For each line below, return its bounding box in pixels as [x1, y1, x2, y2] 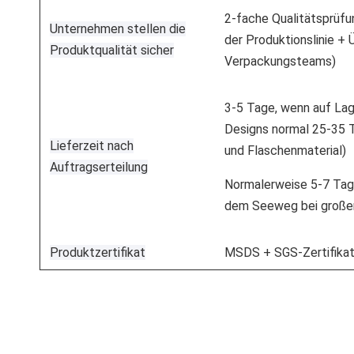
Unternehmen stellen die [50, 21, 186, 36]
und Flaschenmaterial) [224, 142, 346, 158]
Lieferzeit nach [50, 137, 134, 153]
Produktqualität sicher [50, 42, 174, 58]
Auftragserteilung [50, 159, 148, 175]
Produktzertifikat [50, 244, 145, 260]
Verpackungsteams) [224, 53, 336, 69]
